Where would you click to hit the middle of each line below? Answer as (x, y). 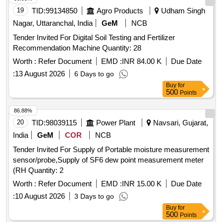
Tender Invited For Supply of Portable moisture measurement (111, 150)
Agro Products (120, 11)
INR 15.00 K (142, 184)
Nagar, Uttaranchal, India (53, 23)
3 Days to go (94, 196)
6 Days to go (94, 74)
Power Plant (116, 123)
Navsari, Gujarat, (180, 123)
